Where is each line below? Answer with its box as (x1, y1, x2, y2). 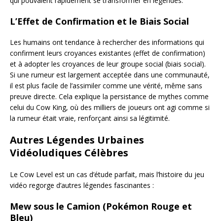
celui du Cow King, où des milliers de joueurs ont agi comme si (10, 102, 210, 112)
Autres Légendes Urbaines (10, 133, 144, 147)
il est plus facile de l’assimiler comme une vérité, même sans (10, 80, 202, 90)
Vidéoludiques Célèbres (10, 146, 128, 159)
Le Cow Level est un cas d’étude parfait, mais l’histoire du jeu (10, 169, 204, 179)
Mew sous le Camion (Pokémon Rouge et (10, 200, 192, 212)
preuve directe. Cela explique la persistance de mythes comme (10, 91, 209, 101)
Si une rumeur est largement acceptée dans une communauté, (10, 70, 210, 79)
